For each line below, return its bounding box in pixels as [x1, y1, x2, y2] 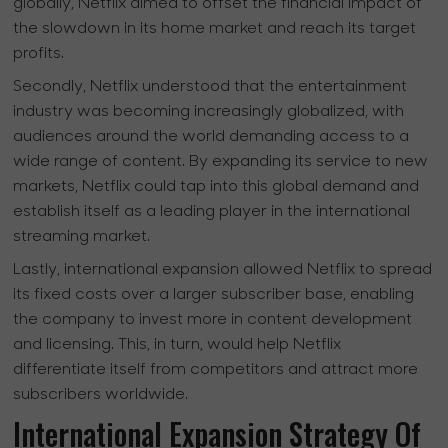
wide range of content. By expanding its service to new [13, 154, 429, 171]
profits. [13, 46, 65, 63]
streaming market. [13, 229, 151, 246]
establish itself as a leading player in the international [13, 204, 411, 221]
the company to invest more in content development [13, 312, 413, 329]
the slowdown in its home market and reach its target [13, 21, 417, 38]
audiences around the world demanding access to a [13, 129, 410, 146]
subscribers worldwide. [13, 387, 189, 404]
